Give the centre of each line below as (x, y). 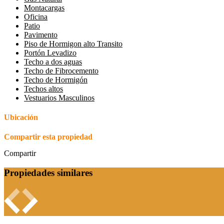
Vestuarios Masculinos (59, 97)
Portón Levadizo (50, 52)
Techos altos (43, 88)
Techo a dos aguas (53, 61)
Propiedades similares (48, 173)
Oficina (36, 16)
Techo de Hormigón (56, 79)
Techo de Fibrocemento (61, 70)
